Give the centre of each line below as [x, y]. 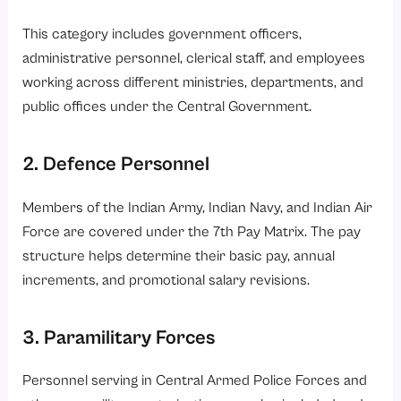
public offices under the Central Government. [167, 107]
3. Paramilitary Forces [119, 337]
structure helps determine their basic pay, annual [179, 256]
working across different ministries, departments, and [193, 83]
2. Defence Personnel [116, 165]
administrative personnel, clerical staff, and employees [194, 59]
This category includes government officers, [162, 35]
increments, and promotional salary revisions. [166, 280]
